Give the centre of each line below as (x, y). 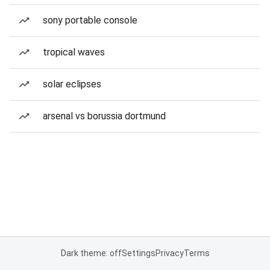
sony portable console (90, 20)
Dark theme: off (91, 253)
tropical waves (74, 52)
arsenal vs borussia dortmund (104, 116)
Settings (138, 253)
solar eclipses (72, 84)
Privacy (169, 253)
